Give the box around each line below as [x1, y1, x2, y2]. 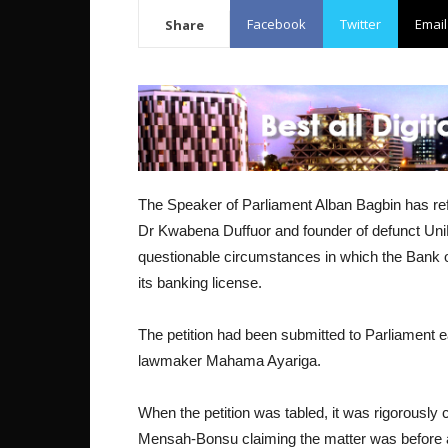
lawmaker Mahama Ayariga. [138, 352, 321, 369]
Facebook [247, 15, 306, 33]
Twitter [340, 15, 381, 33]
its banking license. [138, 274, 262, 291]
